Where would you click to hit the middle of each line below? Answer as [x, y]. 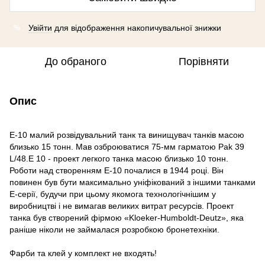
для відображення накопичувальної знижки [137, 28]
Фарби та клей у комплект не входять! [83, 253]
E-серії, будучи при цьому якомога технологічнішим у [113, 194]
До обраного [76, 62]
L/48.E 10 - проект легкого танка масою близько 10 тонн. [119, 159]
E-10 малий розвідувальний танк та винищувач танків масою [127, 135]
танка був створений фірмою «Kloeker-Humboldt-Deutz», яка [127, 218]
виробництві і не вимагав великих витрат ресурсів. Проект [122, 206]
